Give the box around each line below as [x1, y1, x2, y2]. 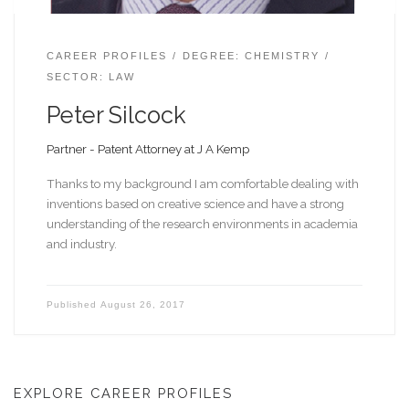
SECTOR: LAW [46, 70, 135, 82]
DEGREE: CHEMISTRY [182, 49, 320, 61]
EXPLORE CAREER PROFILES [14, 384, 233, 401]
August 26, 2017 [100, 299, 185, 310]
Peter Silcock [46, 100, 186, 129]
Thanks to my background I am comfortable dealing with [46, 176, 359, 192]
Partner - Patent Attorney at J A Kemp [46, 141, 250, 156]
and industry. [46, 236, 117, 252]
